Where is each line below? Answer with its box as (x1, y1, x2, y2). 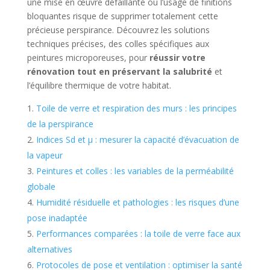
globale (27, 181, 55, 193)
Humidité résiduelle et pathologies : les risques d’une (36, 196, 239, 209)
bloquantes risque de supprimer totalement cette (27, 10, 218, 22)
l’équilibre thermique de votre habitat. (27, 80, 171, 92)
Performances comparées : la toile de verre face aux (36, 228, 240, 240)
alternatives (27, 243, 72, 256)
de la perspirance (27, 118, 93, 130)
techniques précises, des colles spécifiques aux (27, 38, 209, 50)
